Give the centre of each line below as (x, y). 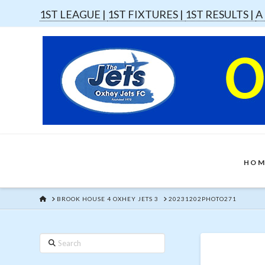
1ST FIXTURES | (147, 14)
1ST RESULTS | (221, 14)
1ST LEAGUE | (74, 14)
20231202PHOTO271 (203, 198)
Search (52, 239)
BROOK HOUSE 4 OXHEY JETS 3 (108, 198)
